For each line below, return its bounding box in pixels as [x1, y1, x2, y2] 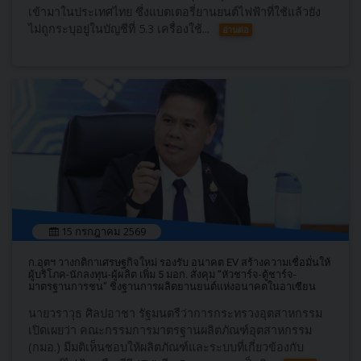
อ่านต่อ [222, 23, 249, 35]
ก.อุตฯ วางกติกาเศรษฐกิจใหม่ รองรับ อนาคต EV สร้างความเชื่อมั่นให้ [28, 256, 330, 268]
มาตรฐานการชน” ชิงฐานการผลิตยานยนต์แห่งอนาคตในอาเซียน [28, 280, 316, 293]
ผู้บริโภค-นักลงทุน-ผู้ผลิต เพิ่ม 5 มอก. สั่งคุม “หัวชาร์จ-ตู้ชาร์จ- [28, 268, 297, 280]
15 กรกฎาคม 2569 [58, 224, 146, 239]
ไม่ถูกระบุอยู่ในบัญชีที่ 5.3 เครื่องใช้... [28, 21, 210, 36]
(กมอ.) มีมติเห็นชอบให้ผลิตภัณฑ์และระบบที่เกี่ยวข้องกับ [28, 339, 304, 355]
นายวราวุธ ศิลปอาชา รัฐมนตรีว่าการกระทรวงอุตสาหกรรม [28, 305, 322, 321]
